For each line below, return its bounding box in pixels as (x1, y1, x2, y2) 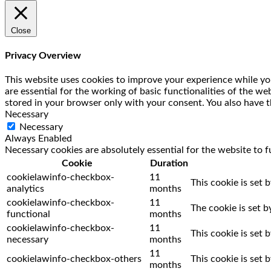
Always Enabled (5, 133, 72, 143)
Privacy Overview (5, 50, 81, 60)
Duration (149, 158, 188, 168)
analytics (7, 183, 44, 194)
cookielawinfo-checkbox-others (7, 253, 142, 264)
